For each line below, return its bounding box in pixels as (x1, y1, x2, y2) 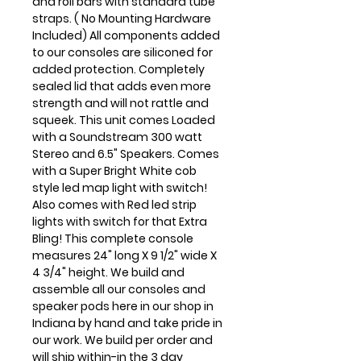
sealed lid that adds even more (32, 78, 211, 94)
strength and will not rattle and (32, 95, 209, 111)
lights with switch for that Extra (32, 214, 207, 230)
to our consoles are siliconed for (32, 44, 213, 60)
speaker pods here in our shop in (32, 298, 214, 314)
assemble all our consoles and (32, 281, 205, 297)
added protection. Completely (32, 61, 205, 77)
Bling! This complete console (32, 230, 193, 247)
